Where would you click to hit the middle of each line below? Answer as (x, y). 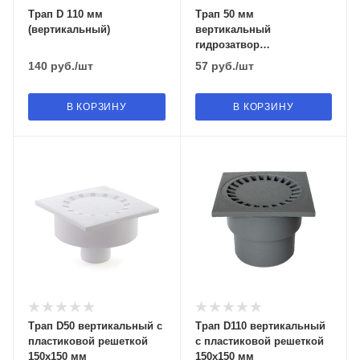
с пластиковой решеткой (259, 341)
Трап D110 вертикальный (260, 326)
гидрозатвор (227, 44)
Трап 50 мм (224, 14)
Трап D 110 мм (65, 14)
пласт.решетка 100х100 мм (263, 59)
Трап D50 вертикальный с (95, 326)
